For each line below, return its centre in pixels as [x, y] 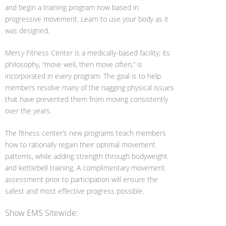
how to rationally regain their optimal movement [80, 145]
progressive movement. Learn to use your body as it [87, 19]
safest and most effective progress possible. [75, 191]
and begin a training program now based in [72, 7]
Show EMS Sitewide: [42, 213]
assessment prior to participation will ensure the [81, 179]
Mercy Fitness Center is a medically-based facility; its [88, 53]
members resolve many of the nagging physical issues [90, 88]
